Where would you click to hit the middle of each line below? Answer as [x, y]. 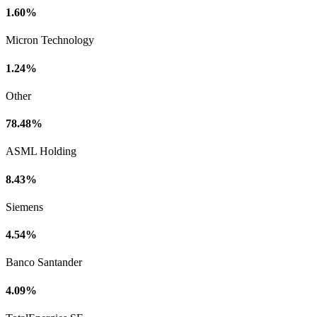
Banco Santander [44, 263]
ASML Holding [41, 151]
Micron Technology [50, 40]
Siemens [24, 207]
